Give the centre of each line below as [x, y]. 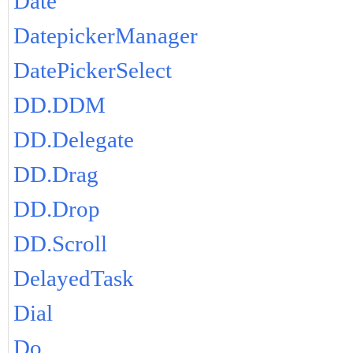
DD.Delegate [73, 140]
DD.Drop [56, 209]
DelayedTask [73, 279]
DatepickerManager [105, 36]
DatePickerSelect [92, 71]
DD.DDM [59, 105]
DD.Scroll [60, 244]
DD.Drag [56, 175]
